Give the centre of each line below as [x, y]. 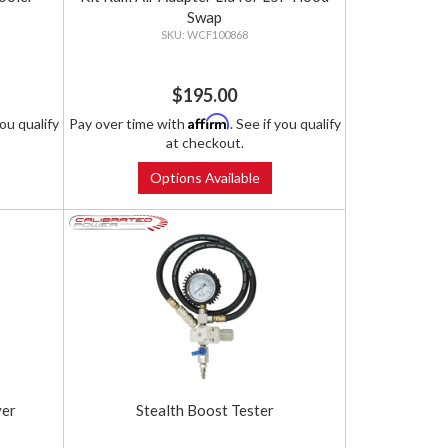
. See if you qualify [285, 124]
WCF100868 [218, 35]
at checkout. [204, 143]
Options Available [204, 178]
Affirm [208, 122]
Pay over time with [128, 124]
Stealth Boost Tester [204, 410]
